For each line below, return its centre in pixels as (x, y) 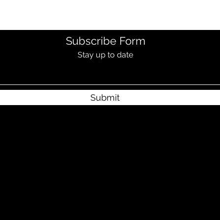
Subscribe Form (105, 41)
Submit (105, 97)
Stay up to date (105, 55)
